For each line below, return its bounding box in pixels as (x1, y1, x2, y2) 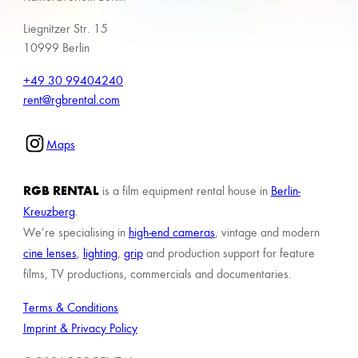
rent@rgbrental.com (22, 90, 120, 107)
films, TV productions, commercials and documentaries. (22, 265, 292, 281)
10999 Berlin (22, 39, 89, 56)
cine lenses (22, 244, 77, 261)
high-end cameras (128, 223, 215, 240)
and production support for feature (142, 244, 315, 261)
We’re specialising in (22, 223, 129, 240)
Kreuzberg (22, 202, 75, 219)
